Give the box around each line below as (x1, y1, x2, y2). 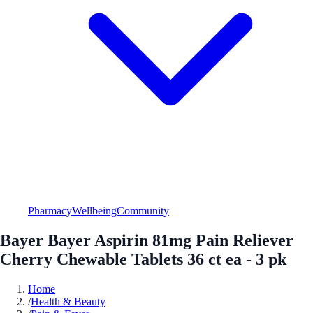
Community (117, 204, 169, 217)
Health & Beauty (31, 295, 105, 307)
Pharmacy (28, 204, 72, 217)
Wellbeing (72, 204, 117, 217)
